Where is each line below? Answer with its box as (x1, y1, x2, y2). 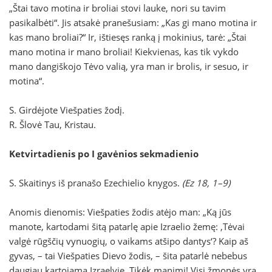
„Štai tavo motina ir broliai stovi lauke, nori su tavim (9, 2, 226, 15)
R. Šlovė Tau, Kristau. (9, 118, 96, 131)
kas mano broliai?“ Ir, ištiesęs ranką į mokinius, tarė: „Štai (9, 31, 246, 44)
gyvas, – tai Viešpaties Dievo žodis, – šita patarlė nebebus (9, 250, 247, 262)
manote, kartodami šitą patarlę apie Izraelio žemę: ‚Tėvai (9, 220, 245, 233)
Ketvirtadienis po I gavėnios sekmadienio (9, 148, 199, 160)
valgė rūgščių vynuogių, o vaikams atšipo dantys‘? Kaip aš (9, 235, 248, 248)
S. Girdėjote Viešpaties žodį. (9, 104, 124, 117)
